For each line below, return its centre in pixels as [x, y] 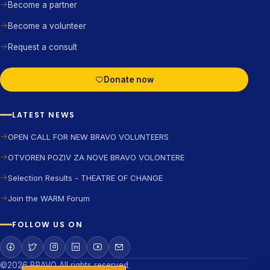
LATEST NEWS [44, 115]
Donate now [128, 80]
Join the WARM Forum [49, 198]
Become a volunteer [47, 26]
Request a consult [42, 47]
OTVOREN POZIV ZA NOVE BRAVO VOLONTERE [96, 157]
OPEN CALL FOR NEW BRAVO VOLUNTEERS [88, 137]
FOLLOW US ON [48, 224]
